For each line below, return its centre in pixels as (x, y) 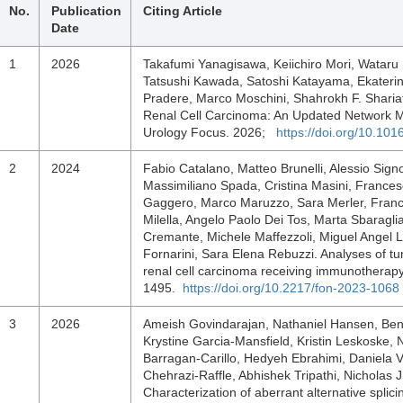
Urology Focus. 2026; (210, 132)
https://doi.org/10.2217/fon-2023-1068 (291, 288)
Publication (86, 11)
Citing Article (183, 11)
